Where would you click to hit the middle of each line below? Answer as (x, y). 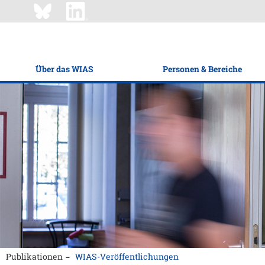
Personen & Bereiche (202, 69)
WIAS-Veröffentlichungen (127, 256)
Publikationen (34, 256)
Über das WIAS (64, 69)
